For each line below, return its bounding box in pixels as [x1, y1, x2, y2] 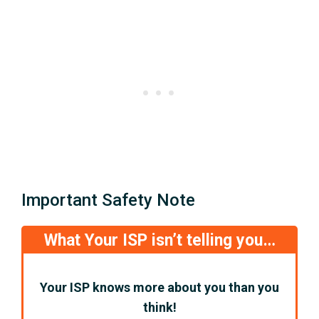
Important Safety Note [21, 189, 195, 210]
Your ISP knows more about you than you [40, 280, 279, 296]
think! [142, 300, 177, 315]
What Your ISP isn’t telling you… [43, 230, 276, 250]
